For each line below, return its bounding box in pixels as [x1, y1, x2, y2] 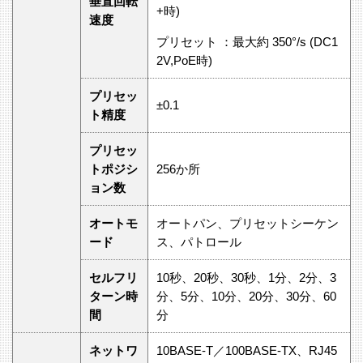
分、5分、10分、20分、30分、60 [156, 288, 336, 303]
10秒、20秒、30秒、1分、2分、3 [156, 270, 336, 284]
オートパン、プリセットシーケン [156, 216, 339, 230]
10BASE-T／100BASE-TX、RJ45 [156, 343, 337, 357]
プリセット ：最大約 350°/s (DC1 [156, 34, 338, 49]
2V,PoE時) [156, 53, 212, 67]
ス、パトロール [156, 234, 241, 249]
